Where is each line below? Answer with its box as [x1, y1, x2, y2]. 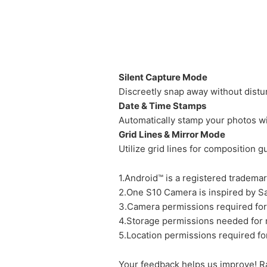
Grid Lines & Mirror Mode [119, 129, 225, 140]
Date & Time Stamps [119, 100, 206, 111]
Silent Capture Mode [119, 72, 207, 83]
